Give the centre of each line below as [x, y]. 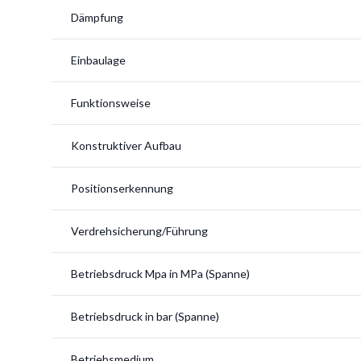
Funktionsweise [111, 103]
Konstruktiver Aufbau [126, 145]
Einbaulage [98, 60]
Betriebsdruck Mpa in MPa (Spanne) [160, 274]
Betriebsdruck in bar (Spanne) [145, 316]
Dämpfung [97, 17]
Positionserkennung [122, 188]
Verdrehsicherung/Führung [139, 231]
